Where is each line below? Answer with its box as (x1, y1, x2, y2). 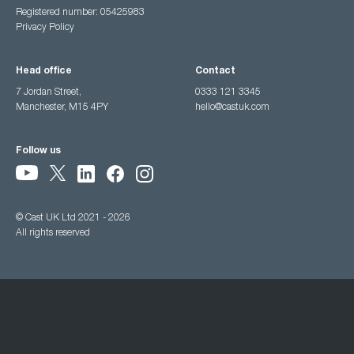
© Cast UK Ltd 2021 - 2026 (16, 213, 130, 224)
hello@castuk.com (194, 103, 269, 112)
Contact (194, 66, 235, 76)
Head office (16, 66, 72, 76)
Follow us (16, 146, 61, 156)
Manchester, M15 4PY (16, 103, 108, 112)
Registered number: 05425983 (16, 8, 145, 17)
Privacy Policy (16, 23, 74, 32)
